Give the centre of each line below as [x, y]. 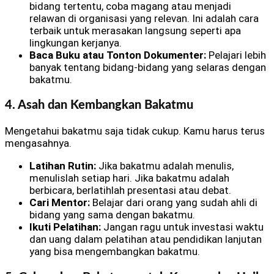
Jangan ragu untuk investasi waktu [182, 227]
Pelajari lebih [236, 55]
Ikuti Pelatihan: [65, 227]
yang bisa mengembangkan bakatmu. [115, 252]
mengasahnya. [38, 143]
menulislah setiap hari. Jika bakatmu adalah [129, 178]
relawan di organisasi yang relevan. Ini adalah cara [144, 18]
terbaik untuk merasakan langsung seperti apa [135, 30]
